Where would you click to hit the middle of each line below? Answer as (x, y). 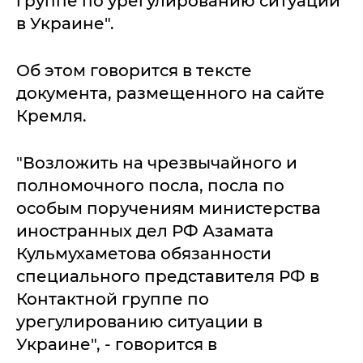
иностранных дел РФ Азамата (145, 231)
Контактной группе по (113, 299)
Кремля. (51, 115)
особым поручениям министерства (169, 208)
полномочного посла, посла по (150, 185)
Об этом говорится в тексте (134, 70)
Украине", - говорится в (117, 344)
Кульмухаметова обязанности (144, 253)
